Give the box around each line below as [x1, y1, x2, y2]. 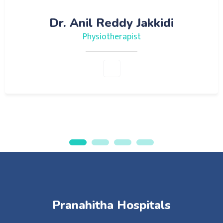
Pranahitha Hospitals [52, 197, 171, 214]
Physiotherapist [82, 29, 141, 45]
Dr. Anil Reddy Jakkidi [49, 15, 174, 31]
